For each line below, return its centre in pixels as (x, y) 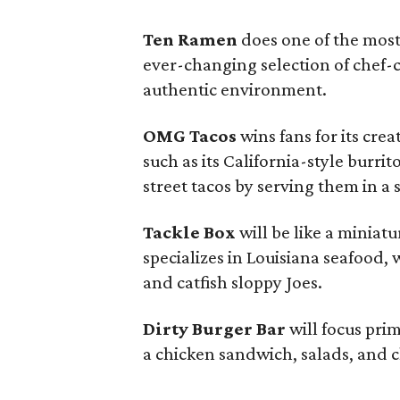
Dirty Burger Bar (214, 329)
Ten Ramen (190, 39)
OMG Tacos (190, 136)
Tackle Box (189, 232)
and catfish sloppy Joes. (233, 282)
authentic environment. (235, 89)
